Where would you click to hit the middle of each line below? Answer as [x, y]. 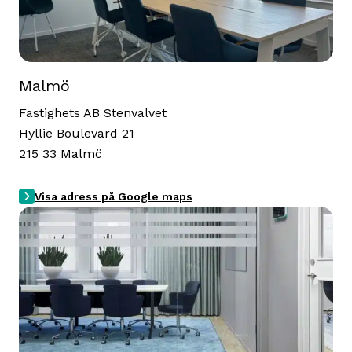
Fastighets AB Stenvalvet [93, 113]
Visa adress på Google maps [114, 196]
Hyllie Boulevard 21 [77, 133]
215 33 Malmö [60, 154]
